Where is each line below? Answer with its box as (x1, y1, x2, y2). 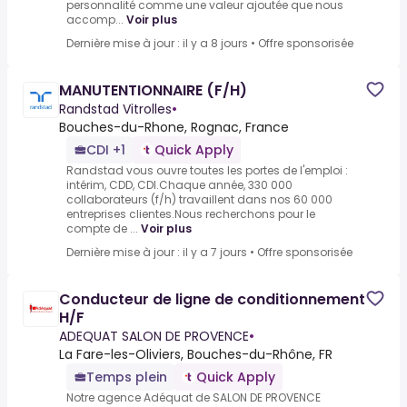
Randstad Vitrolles (59, 100, 172, 119)
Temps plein (86, 368, 167, 387)
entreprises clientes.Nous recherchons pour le (66, 206, 315, 223)
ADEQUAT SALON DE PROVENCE (59, 327, 249, 346)
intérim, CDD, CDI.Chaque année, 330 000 (66, 177, 293, 194)
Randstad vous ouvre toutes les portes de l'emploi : (66, 163, 348, 179)
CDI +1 (86, 141, 125, 160)
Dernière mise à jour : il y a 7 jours (66, 244, 247, 261)
